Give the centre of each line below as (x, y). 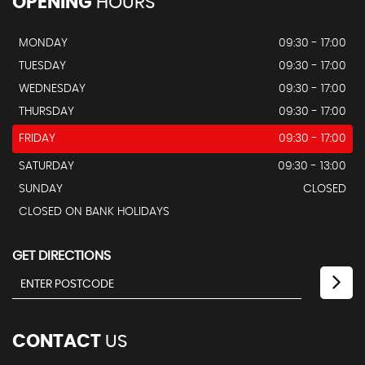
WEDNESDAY (52, 88)
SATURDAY (46, 166)
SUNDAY (41, 189)
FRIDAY (37, 138)
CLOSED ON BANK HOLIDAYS (94, 211)
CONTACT (57, 341)
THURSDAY (46, 111)
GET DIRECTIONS (62, 255)
